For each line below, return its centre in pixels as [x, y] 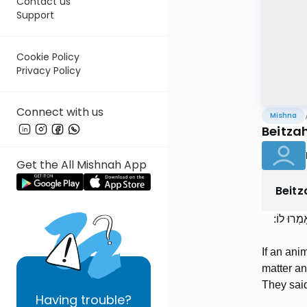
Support [35, 15]
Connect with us [60, 112]
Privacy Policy [49, 71]
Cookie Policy [48, 57]
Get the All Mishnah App [82, 165]
